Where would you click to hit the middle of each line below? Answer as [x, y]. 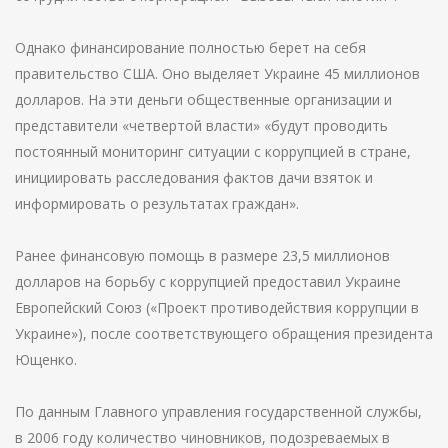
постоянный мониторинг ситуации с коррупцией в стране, [213, 151]
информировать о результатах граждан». [157, 203]
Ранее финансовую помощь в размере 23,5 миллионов [202, 255]
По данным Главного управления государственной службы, [218, 411]
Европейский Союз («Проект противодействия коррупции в [217, 307]
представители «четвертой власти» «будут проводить [201, 125]
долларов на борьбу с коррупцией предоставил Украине [208, 281]
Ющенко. [46, 359]
